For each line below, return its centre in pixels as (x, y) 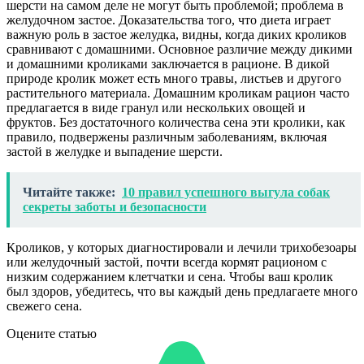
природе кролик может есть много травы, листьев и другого (174, 78)
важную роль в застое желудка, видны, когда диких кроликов (177, 34)
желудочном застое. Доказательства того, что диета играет (169, 19)
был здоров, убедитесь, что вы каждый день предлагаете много (182, 291)
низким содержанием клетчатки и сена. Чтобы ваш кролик (170, 276)
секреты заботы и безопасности (115, 206)
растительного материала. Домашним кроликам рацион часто (178, 93)
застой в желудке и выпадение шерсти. (115, 151)
